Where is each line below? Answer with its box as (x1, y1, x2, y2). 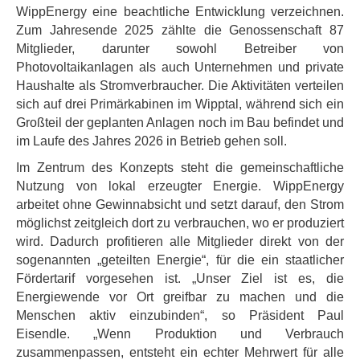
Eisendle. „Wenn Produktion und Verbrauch (16, 327, 344, 341)
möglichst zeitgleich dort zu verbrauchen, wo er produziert (16, 216, 344, 230)
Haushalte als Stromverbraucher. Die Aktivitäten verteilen (16, 79, 344, 92)
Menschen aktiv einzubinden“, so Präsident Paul (16, 309, 344, 322)
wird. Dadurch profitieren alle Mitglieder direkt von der (16, 235, 344, 248)
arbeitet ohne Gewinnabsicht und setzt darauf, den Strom (16, 198, 344, 211)
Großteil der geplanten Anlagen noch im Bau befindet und (16, 116, 344, 129)
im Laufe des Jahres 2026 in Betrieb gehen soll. (16, 134, 287, 148)
